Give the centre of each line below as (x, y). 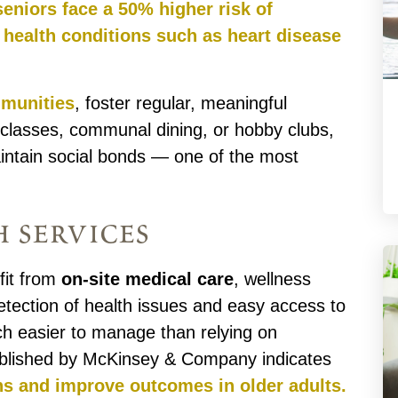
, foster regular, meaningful (181, 103)
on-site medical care (148, 279)
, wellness (273, 279)
